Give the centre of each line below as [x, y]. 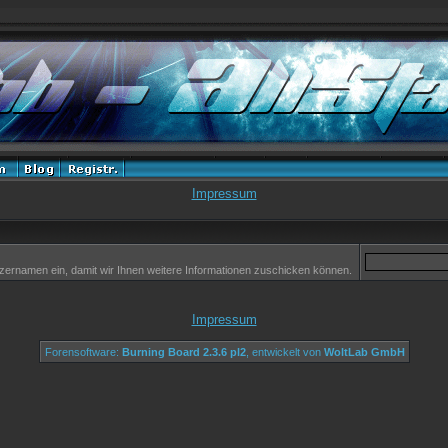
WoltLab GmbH [364, 352]
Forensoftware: [83, 352]
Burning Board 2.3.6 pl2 [183, 352]
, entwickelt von [284, 352]
